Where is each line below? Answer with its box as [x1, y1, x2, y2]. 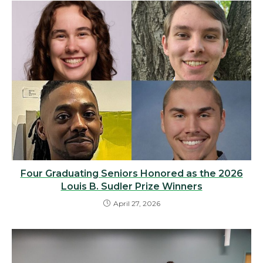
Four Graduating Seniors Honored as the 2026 [20, 167, 243, 179]
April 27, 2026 [113, 198, 160, 208]
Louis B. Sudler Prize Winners [60, 180, 203, 192]
